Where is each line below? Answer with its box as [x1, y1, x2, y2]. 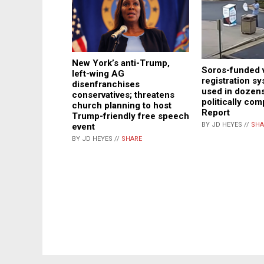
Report [202, 107, 230, 118]
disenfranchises [72, 79, 140, 90]
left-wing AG [72, 68, 124, 80]
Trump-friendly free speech [72, 111, 189, 122]
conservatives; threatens [72, 90, 174, 101]
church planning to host [72, 100, 171, 111]
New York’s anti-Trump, [72, 58, 170, 69]
